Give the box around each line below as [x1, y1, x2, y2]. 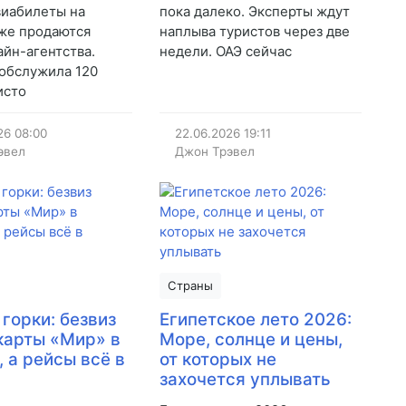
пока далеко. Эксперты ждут [159, 3, 350, 21]
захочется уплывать [159, 369, 331, 391]
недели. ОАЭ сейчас [159, 43, 292, 61]
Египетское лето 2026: [159, 309, 352, 331]
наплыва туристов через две [159, 23, 350, 41]
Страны [167, 278, 213, 294]
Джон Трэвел [175, 144, 256, 159]
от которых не [159, 349, 276, 371]
